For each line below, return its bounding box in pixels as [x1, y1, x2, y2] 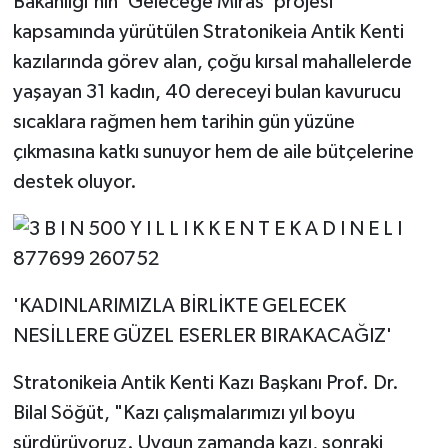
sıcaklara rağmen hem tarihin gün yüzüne [12, 111, 355, 132]
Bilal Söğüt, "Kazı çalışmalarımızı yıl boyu [12, 402, 355, 423]
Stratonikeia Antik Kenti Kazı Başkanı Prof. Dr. [12, 372, 399, 393]
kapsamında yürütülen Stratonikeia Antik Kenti [12, 21, 404, 42]
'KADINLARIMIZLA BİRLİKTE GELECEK [12, 295, 346, 316]
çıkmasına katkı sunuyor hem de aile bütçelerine [12, 141, 414, 162]
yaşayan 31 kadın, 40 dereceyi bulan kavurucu [12, 81, 401, 102]
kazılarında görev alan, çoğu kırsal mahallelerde [12, 51, 412, 72]
